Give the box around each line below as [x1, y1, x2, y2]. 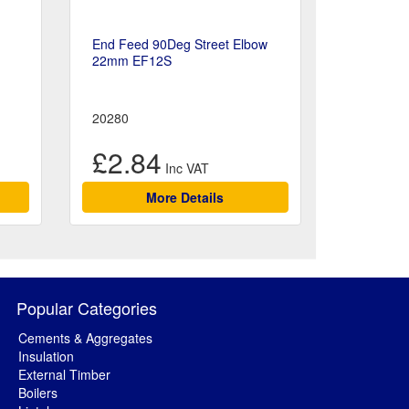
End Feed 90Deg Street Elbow [91, 35, 267, 54]
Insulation [18, 347, 74, 366]
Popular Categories [16, 296, 157, 320]
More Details [146, 188, 225, 207]
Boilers [18, 383, 58, 403]
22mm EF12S [91, 51, 172, 70]
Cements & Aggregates [18, 329, 152, 348]
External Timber [18, 365, 110, 384]
